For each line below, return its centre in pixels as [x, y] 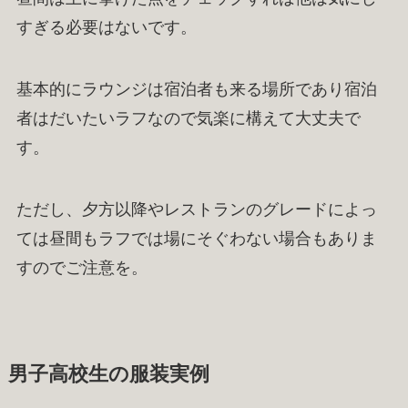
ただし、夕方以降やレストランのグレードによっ [196, 209]
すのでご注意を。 [82, 267]
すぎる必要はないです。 [106, 28]
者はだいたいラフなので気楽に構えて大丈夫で [188, 119]
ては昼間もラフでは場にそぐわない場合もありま [196, 238]
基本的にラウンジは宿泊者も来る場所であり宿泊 [196, 90]
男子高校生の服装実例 [108, 374]
